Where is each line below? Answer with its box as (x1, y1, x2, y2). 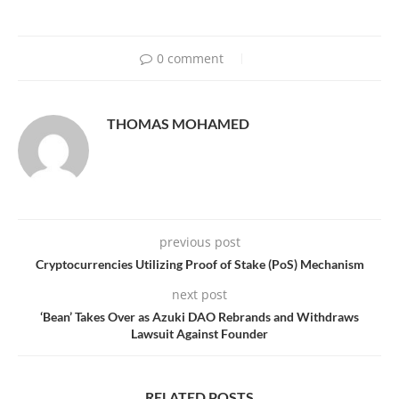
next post (172, 286, 227, 304)
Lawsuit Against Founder (131, 326, 268, 342)
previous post (159, 233, 240, 251)
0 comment (156, 50, 224, 68)
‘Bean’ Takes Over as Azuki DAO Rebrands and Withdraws (40, 309, 359, 325)
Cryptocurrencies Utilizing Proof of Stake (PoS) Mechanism (35, 256, 364, 273)
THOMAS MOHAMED (107, 115, 249, 133)
